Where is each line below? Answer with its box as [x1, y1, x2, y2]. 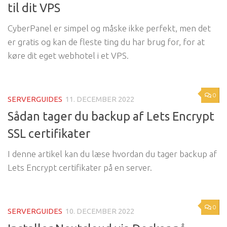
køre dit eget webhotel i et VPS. [8, 50, 129, 60]
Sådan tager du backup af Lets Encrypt [8, 109, 214, 123]
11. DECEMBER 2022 [65, 94, 134, 103]
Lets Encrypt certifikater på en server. [8, 163, 152, 173]
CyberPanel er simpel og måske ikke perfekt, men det [8, 23, 211, 33]
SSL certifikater [8, 127, 90, 140]
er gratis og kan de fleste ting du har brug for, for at [8, 36, 205, 47]
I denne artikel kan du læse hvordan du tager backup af [8, 149, 217, 159]
